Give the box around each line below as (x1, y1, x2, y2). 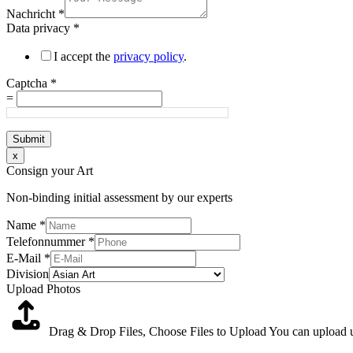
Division (6, 266, 49, 281)
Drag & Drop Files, (49, 324, 149, 338)
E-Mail (6, 251, 44, 265)
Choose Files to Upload (149, 324, 266, 338)
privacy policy (113, 49, 184, 63)
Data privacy (6, 20, 73, 35)
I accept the (54, 49, 113, 63)
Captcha (6, 76, 50, 90)
